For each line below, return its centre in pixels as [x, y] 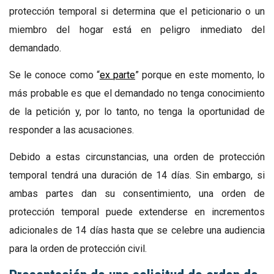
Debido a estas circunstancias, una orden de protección [137, 157]
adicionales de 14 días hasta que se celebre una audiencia [137, 230]
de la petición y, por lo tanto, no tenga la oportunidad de [137, 111]
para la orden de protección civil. [78, 248]
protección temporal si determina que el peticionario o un [137, 11]
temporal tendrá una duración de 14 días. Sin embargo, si [137, 175]
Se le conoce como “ [54, 75]
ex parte [117, 75]
